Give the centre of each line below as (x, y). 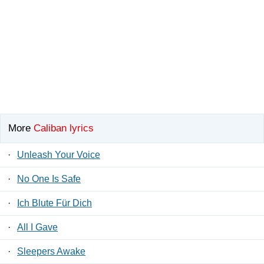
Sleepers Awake (51, 252)
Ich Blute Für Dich (55, 203)
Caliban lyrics (64, 128)
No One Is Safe (49, 179)
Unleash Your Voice (59, 155)
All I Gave (37, 227)
